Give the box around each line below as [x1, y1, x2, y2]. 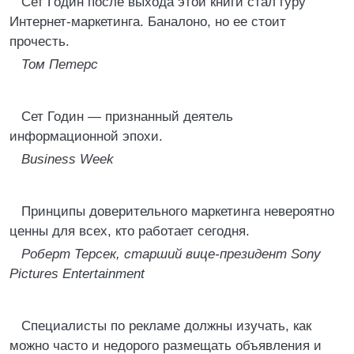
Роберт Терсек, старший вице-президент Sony [21, 247, 321, 262]
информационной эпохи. [9, 129, 163, 144]
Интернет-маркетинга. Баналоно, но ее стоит [9, 14, 286, 29]
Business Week [21, 152, 114, 167]
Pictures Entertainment [9, 266, 145, 281]
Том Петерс [21, 57, 98, 72]
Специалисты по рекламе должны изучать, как [21, 318, 311, 333]
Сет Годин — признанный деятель [21, 109, 233, 124]
